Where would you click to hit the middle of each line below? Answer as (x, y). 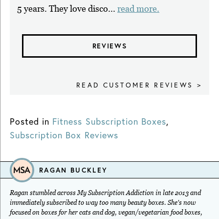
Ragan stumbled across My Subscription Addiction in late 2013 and (105, 193)
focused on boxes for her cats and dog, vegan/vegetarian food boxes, (106, 213)
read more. (138, 9)
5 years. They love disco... (67, 9)
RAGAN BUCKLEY (74, 170)
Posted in (30, 121)
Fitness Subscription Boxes (109, 121)
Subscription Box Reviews (64, 135)
